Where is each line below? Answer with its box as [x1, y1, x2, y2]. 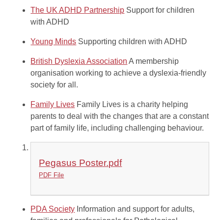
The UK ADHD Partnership [30, 5, 125, 14]
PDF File [39, 171, 64, 179]
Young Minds [30, 37, 77, 46]
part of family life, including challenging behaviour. [30, 123, 204, 132]
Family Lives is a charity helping [77, 100, 189, 109]
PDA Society [30, 205, 75, 214]
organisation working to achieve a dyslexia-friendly [30, 68, 207, 77]
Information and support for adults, [77, 205, 195, 214]
